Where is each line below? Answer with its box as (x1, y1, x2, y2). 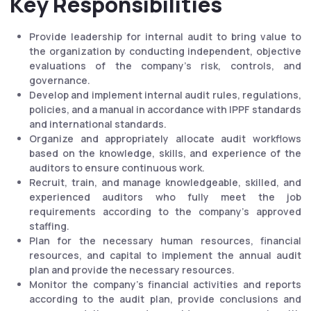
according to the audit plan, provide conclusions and (29, 292, 301, 305)
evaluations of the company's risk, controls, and (29, 58, 301, 72)
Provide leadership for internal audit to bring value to (29, 29, 301, 43)
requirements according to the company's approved (29, 204, 301, 218)
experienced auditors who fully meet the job (29, 190, 301, 203)
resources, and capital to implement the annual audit (29, 248, 301, 262)
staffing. (29, 219, 69, 233)
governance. (29, 73, 90, 87)
